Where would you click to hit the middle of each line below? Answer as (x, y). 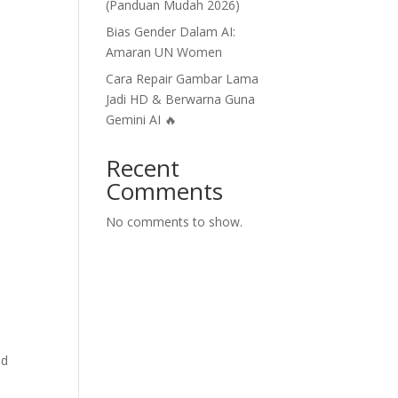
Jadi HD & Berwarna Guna (181, 99)
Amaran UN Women (164, 52)
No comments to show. (175, 222)
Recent (143, 168)
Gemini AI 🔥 (142, 119)
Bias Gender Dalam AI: (171, 32)
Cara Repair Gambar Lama (183, 79)
